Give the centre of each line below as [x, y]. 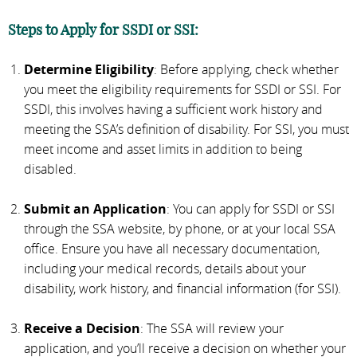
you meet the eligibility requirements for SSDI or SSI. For [182, 89]
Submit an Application [95, 208]
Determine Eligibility [89, 69]
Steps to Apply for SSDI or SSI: [103, 29]
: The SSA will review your [212, 328]
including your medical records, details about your [165, 268]
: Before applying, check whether [246, 69]
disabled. [50, 169]
